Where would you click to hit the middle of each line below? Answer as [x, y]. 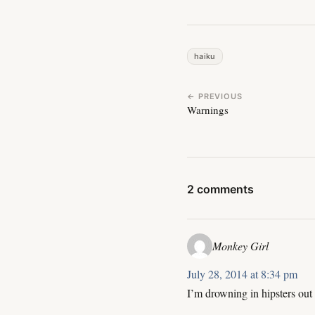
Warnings [208, 109]
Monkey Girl [240, 246]
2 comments [220, 189]
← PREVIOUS [215, 96]
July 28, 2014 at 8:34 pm [242, 274]
